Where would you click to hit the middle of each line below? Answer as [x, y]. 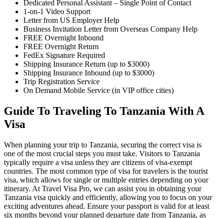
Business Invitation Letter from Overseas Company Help [110, 29]
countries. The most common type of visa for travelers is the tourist [106, 171]
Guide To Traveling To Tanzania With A [104, 111]
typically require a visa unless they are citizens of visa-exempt [98, 162]
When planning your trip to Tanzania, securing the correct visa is [103, 145]
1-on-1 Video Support [57, 12]
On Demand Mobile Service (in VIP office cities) [99, 91]
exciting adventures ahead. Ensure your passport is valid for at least [107, 206]
